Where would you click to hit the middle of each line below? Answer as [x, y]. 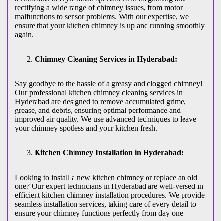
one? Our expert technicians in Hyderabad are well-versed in [109, 186]
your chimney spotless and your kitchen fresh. [86, 128]
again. [24, 35]
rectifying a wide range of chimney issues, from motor [99, 8]
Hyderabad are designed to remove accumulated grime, [100, 102]
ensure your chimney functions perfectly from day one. [100, 213]
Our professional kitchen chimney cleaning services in [99, 93]
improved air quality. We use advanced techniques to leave [106, 119]
